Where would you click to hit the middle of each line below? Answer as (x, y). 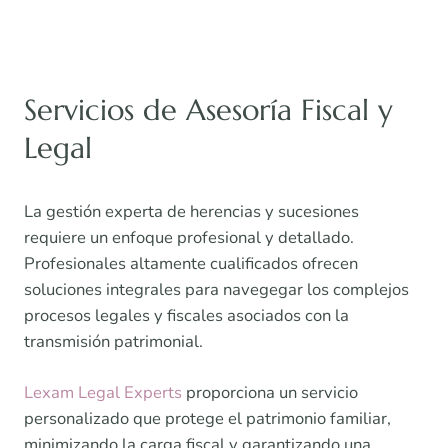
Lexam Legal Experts (103, 393)
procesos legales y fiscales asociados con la (186, 316)
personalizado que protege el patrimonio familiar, (207, 419)
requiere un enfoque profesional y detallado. (189, 238)
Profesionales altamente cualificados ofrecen (191, 264)
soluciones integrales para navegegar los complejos (216, 290)
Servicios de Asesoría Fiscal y (208, 110)
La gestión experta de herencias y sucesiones (191, 212)
